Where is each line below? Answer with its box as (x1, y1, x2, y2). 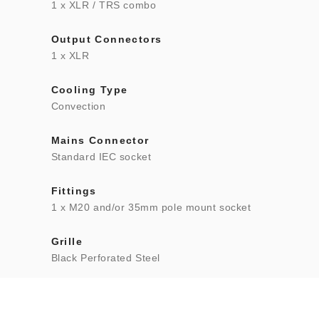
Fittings (51, 185, 97, 197)
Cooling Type (51, 84, 128, 95)
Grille (51, 236, 83, 247)
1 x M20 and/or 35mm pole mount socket (51, 202, 251, 213)
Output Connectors (51, 33, 162, 45)
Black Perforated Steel (51, 252, 160, 263)
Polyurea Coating (51, 303, 135, 314)
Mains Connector (51, 135, 150, 146)
